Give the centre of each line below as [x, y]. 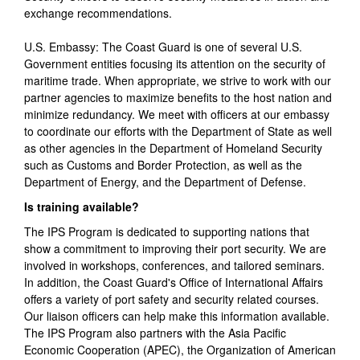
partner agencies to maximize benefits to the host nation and [178, 98]
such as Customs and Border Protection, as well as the [163, 165]
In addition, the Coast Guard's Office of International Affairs [174, 282]
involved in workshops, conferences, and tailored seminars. [174, 266]
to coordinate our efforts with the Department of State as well [178, 131]
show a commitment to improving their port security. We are [175, 249]
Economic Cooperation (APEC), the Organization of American [180, 350]
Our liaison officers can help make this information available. [177, 316]
